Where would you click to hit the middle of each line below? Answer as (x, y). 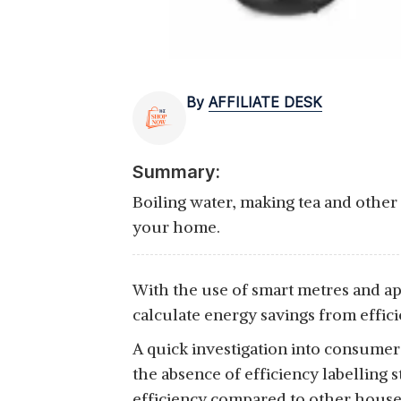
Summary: (176, 172)
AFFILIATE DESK (265, 102)
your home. (176, 227)
